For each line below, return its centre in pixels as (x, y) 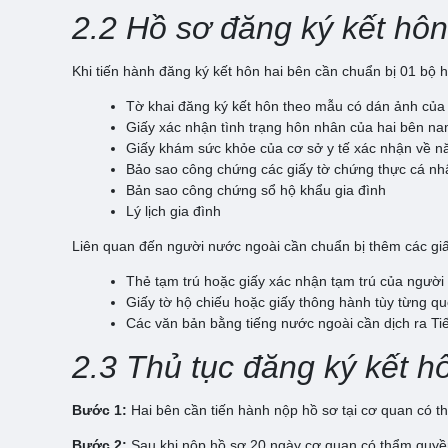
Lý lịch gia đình (173, 210)
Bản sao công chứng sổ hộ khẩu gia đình (256, 189)
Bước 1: (99, 409)
